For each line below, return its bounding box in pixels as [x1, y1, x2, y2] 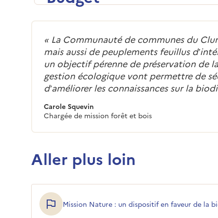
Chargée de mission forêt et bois [44, 110, 152, 120]
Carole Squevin [44, 101, 94, 111]
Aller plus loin [31, 147, 136, 169]
